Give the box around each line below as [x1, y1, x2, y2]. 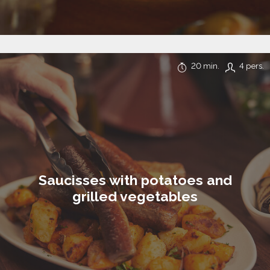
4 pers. [239, 60, 264, 71]
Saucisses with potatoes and [38, 171, 232, 188]
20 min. [191, 60, 219, 71]
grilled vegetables [72, 187, 198, 204]
